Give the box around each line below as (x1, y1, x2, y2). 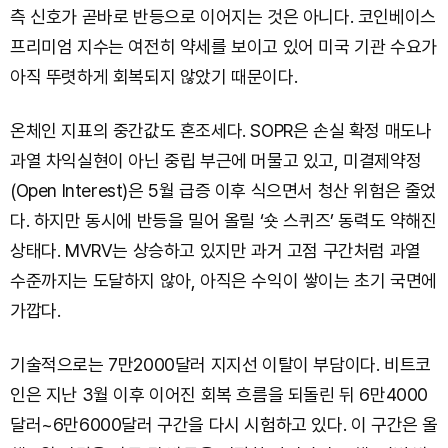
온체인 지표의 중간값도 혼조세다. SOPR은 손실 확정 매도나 (10, 120, 432, 142)
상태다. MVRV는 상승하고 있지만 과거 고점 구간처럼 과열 (10, 240, 421, 262)
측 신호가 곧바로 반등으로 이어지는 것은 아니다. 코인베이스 (10, 6, 436, 28)
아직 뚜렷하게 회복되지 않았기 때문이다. (10, 66, 298, 88)
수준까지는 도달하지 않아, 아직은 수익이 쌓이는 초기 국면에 (10, 270, 437, 292)
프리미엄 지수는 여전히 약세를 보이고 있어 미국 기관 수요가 (10, 36, 437, 58)
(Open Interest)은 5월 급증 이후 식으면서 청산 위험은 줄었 (10, 180, 437, 202)
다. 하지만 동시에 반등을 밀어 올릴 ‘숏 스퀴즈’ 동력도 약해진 (10, 210, 437, 232)
